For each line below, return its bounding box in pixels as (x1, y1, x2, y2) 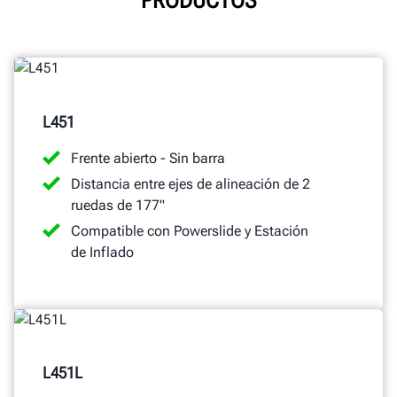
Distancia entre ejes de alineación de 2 (71, 175, 310, 192)
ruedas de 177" (71, 196, 165, 214)
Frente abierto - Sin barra (71, 149, 225, 167)
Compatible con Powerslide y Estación (71, 222, 308, 239)
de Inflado (71, 243, 134, 261)
